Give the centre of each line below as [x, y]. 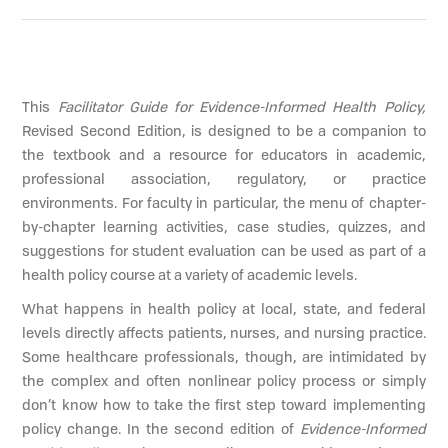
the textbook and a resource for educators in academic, [224, 154]
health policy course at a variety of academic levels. [190, 274]
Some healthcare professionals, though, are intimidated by [224, 356]
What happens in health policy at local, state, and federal [224, 308]
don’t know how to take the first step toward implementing [224, 404]
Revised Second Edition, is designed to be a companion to [224, 130]
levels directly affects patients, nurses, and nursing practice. [224, 332]
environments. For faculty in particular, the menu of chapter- [224, 202]
